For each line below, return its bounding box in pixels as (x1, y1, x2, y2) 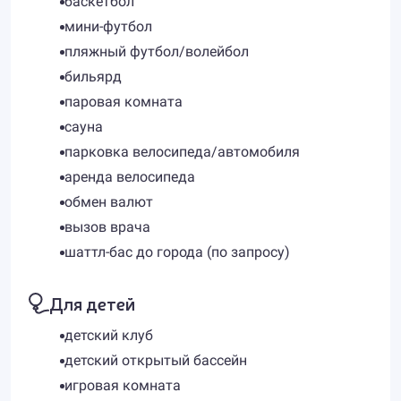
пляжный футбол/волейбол (64, 43, 249, 60)
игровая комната (64, 377, 181, 394)
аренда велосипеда (64, 168, 195, 185)
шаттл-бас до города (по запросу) (64, 243, 290, 260)
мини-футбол (64, 18, 152, 35)
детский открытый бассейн (64, 352, 247, 369)
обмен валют (64, 193, 153, 210)
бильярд (64, 68, 122, 85)
